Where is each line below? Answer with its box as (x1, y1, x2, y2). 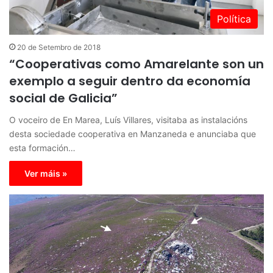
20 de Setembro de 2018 (17, 42, 101, 52)
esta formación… (9, 142, 76, 153)
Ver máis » (24, 168, 67, 179)
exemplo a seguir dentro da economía (9, 72, 250, 90)
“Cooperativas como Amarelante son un (9, 55, 264, 73)
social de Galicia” (9, 89, 118, 107)
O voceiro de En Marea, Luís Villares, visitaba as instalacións (9, 114, 247, 125)
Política (217, 12, 251, 25)
